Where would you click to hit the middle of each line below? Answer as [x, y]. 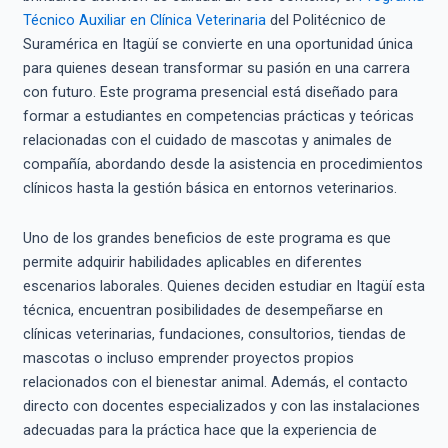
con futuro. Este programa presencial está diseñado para [210, 92]
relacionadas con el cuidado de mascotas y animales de [207, 140]
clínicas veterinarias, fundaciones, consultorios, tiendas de [214, 333]
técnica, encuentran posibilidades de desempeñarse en [202, 309]
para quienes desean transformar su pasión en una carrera [216, 68]
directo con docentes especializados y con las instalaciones [221, 405]
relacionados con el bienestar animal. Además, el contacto [215, 381]
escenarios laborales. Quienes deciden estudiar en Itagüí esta [223, 285]
